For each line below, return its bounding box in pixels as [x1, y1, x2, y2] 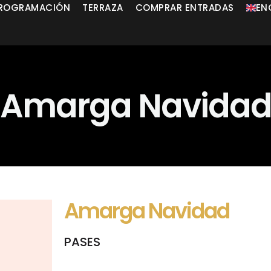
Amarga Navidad [64, 196, 229, 226]
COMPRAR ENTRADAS [135, 1, 234, 14]
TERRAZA [82, 1, 123, 14]
